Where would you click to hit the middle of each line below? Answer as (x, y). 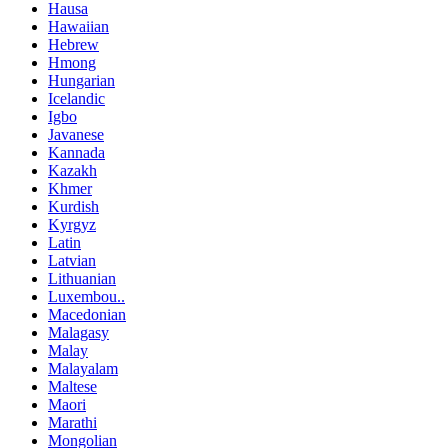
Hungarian (81, 80)
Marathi (72, 422)
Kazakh (72, 170)
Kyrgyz (72, 224)
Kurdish (73, 206)
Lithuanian (82, 278)
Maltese (72, 386)
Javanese (76, 134)
